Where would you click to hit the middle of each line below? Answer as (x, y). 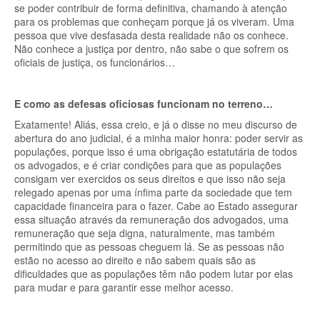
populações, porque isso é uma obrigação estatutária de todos (156, 151)
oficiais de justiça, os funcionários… (95, 62)
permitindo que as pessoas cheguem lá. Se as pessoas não (149, 246)
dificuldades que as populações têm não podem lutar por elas (154, 274)
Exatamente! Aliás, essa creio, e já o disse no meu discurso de (156, 124)
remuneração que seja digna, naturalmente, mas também (145, 233)
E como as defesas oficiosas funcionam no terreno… (144, 104)
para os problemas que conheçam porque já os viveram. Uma (154, 21)
